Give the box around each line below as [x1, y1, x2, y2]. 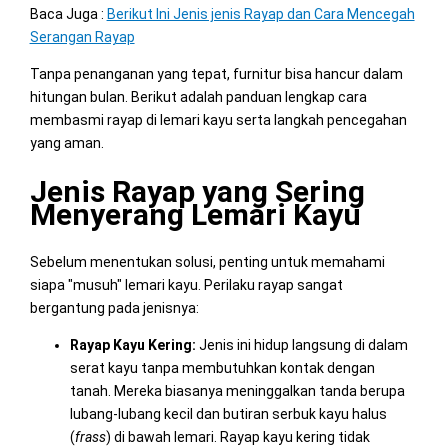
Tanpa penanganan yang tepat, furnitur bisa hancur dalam [29, 66, 403, 82]
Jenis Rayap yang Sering [29, 173, 365, 209]
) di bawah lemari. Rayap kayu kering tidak [105, 428, 370, 445]
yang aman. [29, 135, 104, 151]
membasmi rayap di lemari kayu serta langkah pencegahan [29, 112, 407, 128]
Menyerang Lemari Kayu [29, 196, 361, 232]
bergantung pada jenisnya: [29, 299, 199, 316]
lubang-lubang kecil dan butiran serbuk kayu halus [69, 405, 387, 422]
